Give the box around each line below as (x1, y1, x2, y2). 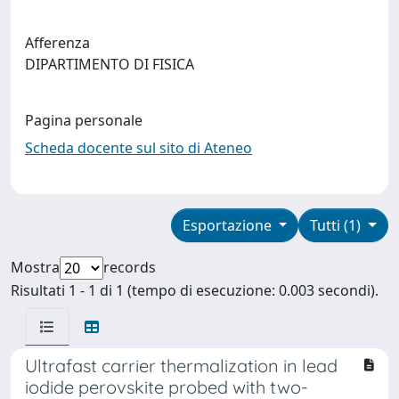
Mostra (11, 256, 60, 277)
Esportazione (182, 215, 275, 235)
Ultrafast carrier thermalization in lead (25, 354, 338, 377)
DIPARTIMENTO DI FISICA (25, 53, 201, 74)
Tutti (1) (310, 215, 365, 235)
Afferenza (25, 32, 90, 53)
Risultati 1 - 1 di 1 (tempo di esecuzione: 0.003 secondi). (11, 280, 379, 300)
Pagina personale (25, 110, 142, 130)
